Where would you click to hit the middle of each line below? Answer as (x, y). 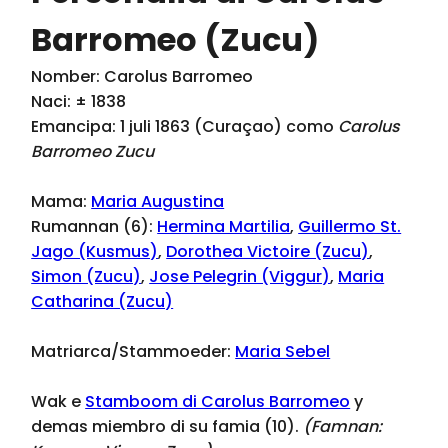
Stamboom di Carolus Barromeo (218, 401)
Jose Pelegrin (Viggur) (240, 276)
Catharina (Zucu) (102, 301)
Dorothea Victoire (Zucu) (268, 251)
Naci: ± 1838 (79, 101)
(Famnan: (343, 426)
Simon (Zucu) (86, 276)
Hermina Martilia (224, 226)
